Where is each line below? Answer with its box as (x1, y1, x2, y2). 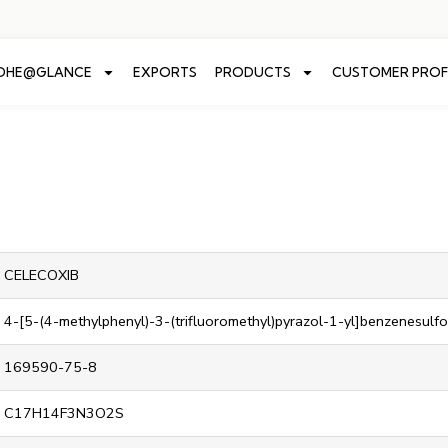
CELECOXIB (4, 265, 79, 285)
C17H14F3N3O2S (4, 403, 124, 423)
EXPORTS (132, 64, 197, 80)
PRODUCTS (214, 64, 291, 80)
